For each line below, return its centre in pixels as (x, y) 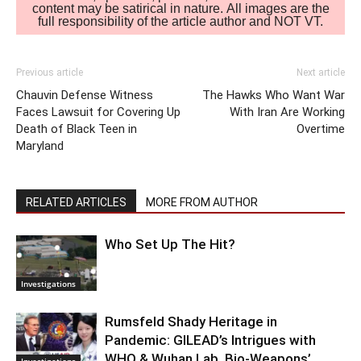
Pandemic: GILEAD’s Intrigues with (210, 340)
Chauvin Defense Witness (85, 95)
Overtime (321, 129)
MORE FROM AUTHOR (202, 202)
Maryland (40, 145)
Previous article (50, 72)
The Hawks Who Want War (274, 95)
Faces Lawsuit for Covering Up (98, 112)
